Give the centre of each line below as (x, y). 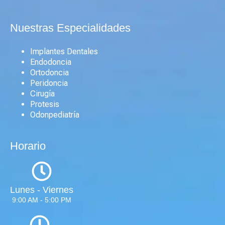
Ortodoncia (49, 72)
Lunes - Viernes (42, 190)
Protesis (45, 104)
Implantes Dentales (64, 51)
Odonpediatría (55, 115)
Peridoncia (49, 83)
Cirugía (42, 93)
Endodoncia (51, 62)
